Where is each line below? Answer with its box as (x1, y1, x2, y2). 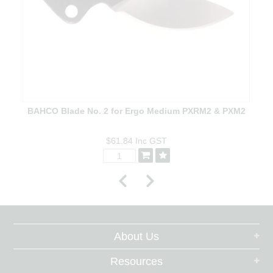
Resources (110, 255, 163, 268)
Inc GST (135, 135, 167, 146)
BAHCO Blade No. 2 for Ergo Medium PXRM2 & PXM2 (27, 106, 246, 116)
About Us (114, 230, 159, 243)
